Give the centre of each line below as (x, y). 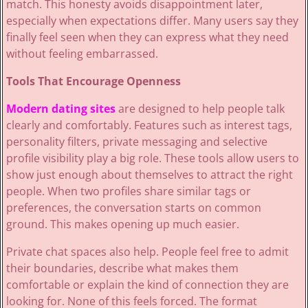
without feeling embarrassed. (82, 54)
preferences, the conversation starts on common (133, 208)
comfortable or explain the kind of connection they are (147, 285)
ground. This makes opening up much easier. (122, 224)
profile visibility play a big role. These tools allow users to (152, 158)
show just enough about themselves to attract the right (149, 175)
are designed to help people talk (200, 109)
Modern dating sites (60, 109)
